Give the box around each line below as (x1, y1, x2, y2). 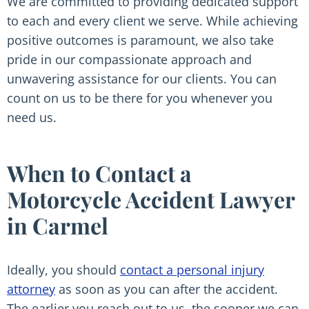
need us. (7, 109, 57, 126)
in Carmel (7, 210, 108, 240)
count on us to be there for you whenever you (7, 90, 272, 106)
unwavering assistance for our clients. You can (7, 70, 277, 87)
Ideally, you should (7, 261, 120, 278)
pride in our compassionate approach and (7, 51, 252, 68)
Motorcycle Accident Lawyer (7, 184, 295, 214)
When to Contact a (7, 158, 192, 188)
